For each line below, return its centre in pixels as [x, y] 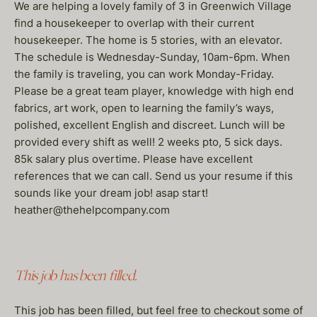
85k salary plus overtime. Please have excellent [133, 159]
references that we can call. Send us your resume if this [154, 176]
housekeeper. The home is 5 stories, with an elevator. [148, 40]
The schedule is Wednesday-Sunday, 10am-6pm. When [152, 57]
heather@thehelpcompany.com [92, 210]
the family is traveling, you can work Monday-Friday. [144, 74]
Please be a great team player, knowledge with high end [154, 91]
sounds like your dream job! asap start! [111, 193]
